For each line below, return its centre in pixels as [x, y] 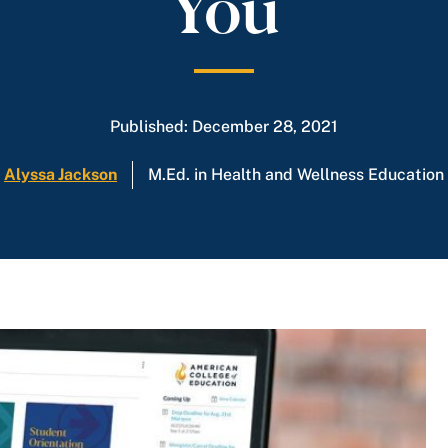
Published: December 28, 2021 [224, 126]
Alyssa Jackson [60, 174]
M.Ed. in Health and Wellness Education [296, 174]
